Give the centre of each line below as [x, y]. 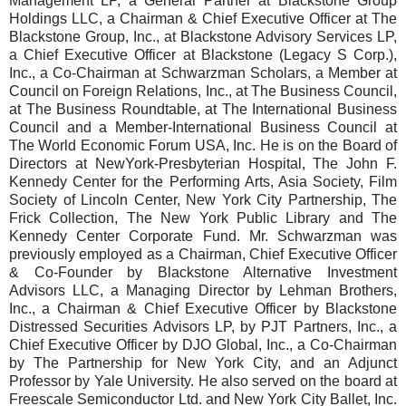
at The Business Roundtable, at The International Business [203, 109]
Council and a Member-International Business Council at [203, 127]
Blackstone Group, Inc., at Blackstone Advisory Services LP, [203, 37]
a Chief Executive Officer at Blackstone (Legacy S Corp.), [203, 55]
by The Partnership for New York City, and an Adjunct [203, 363]
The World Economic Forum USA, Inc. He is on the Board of [203, 145]
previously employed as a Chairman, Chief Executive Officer [203, 254]
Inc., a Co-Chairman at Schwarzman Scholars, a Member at [203, 73]
